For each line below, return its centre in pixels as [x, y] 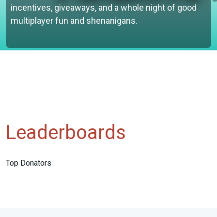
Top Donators [29, 163]
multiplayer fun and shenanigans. [74, 21]
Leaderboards [66, 133]
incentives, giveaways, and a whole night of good [104, 8]
